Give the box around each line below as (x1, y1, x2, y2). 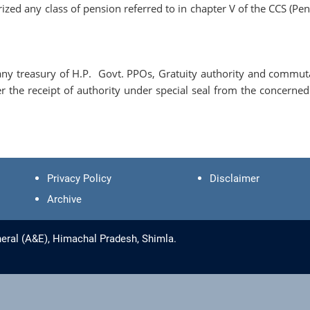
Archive (46, 192, 82, 206)
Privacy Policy (46, 172, 111, 185)
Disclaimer (210, 172, 260, 185)
